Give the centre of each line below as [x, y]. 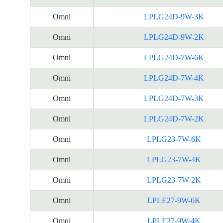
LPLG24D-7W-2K [174, 119]
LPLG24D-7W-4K [174, 78]
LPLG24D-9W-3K [174, 17]
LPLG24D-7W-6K [174, 57]
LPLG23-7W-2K [174, 180]
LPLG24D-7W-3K [174, 98]
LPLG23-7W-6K [174, 139]
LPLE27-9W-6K [174, 200]
